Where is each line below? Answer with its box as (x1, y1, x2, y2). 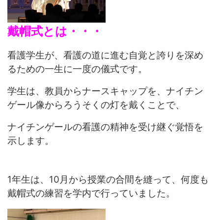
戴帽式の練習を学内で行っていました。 (7, 188, 176, 199)
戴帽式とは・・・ (7, 24, 103, 39)
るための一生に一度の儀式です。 (7, 63, 148, 75)
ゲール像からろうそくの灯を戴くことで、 (7, 99, 185, 111)
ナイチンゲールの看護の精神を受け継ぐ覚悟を (7, 121, 204, 133)
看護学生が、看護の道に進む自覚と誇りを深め (7, 50, 204, 61)
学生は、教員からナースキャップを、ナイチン (7, 85, 204, 97)
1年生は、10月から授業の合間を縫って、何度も (7, 174, 209, 186)
